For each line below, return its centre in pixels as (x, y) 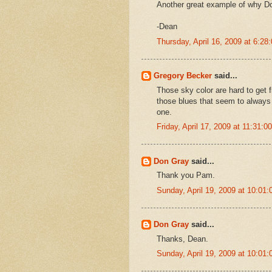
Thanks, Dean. (182, 239)
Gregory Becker (183, 76)
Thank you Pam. (186, 175)
